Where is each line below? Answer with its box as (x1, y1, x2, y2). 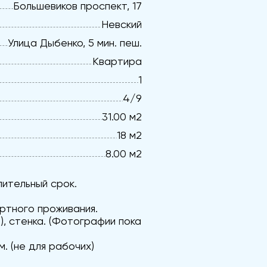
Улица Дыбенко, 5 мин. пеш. (8, 36, 142, 49)
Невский (101, 18, 142, 30)
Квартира (92, 55, 142, 67)
